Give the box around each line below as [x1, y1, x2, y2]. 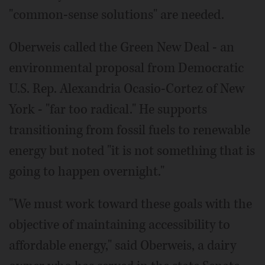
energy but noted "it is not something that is [9, 142, 255, 160]
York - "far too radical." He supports [9, 101, 207, 118]
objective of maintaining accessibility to [9, 216, 230, 234]
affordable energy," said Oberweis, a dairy [9, 237, 236, 254]
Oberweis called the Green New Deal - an [9, 38, 234, 56]
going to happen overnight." [9, 163, 164, 180]
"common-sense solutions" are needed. [9, 6, 224, 24]
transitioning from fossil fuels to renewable [9, 121, 250, 139]
